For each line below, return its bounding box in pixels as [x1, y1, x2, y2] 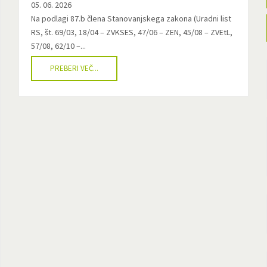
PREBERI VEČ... [49, 63, 98, 73]
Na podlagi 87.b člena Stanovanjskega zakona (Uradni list [30, 13, 231, 24]
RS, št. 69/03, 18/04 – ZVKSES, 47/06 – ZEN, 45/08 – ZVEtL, [30, 27, 232, 38]
